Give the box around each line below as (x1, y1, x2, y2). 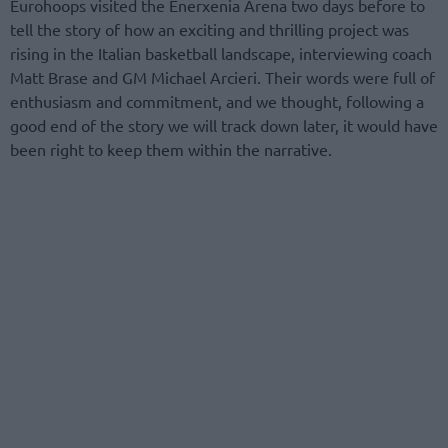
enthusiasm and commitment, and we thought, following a (10, 91, 424, 112)
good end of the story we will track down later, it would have (10, 115, 438, 136)
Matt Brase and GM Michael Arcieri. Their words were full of (10, 67, 435, 88)
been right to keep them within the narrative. (10, 139, 332, 160)
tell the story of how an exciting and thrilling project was (10, 19, 409, 40)
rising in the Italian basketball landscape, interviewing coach (10, 43, 432, 64)
